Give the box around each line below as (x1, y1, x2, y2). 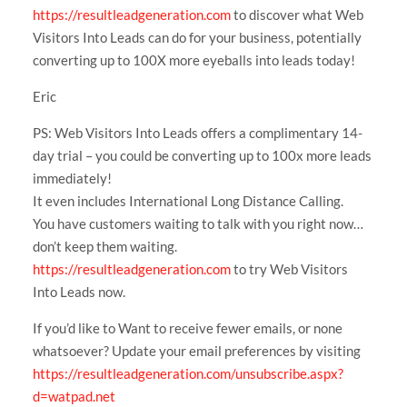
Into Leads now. (32, 283, 125, 300)
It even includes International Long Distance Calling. (32, 192, 343, 209)
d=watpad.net (32, 387, 115, 404)
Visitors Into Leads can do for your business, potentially (32, 28, 362, 45)
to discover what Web (230, 5, 363, 23)
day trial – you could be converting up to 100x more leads (32, 146, 372, 164)
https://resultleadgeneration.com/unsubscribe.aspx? (32, 364, 343, 382)
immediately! (32, 169, 112, 186)
